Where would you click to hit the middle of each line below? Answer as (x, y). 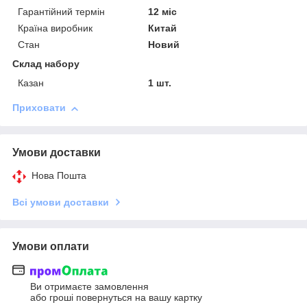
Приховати (39, 108)
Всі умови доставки (61, 202)
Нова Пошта (59, 176)
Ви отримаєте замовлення (89, 286)
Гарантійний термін (61, 12)
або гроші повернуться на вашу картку (116, 297)
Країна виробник (55, 28)
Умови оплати (51, 247)
